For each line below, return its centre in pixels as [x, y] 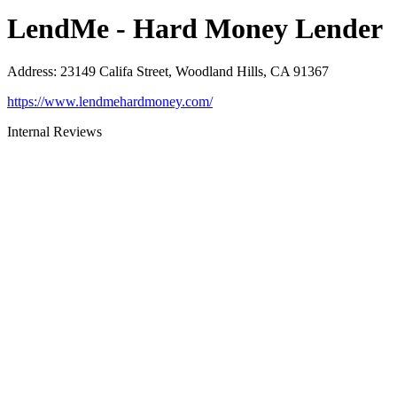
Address [30, 72]
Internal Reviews [54, 132]
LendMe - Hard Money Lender [195, 28]
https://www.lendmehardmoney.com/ [110, 102]
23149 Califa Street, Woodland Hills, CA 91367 [195, 72]
